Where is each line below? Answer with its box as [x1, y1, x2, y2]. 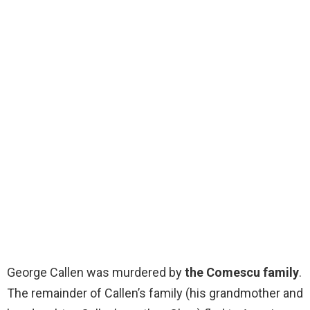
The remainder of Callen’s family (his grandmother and [7, 286, 303, 301]
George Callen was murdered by [7, 265, 185, 280]
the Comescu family [185, 265, 299, 280]
